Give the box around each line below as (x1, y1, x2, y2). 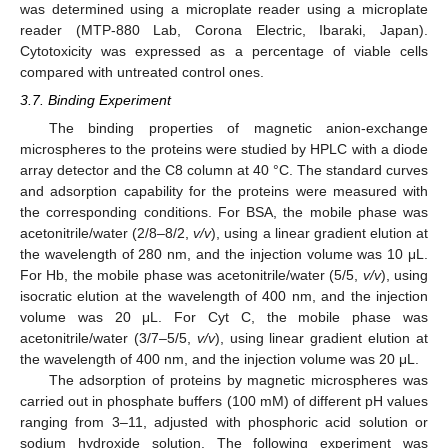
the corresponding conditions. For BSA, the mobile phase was (20, 203, 428, 220)
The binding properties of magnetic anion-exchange (48, 119, 428, 136)
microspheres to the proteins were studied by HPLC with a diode (20, 140, 428, 157)
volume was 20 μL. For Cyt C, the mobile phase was (20, 308, 428, 325)
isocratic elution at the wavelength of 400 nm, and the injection (20, 287, 428, 304)
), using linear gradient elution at (214, 329, 429, 346)
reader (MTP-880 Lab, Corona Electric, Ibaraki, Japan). (20, 21, 428, 38)
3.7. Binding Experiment (20, 91, 171, 108)
